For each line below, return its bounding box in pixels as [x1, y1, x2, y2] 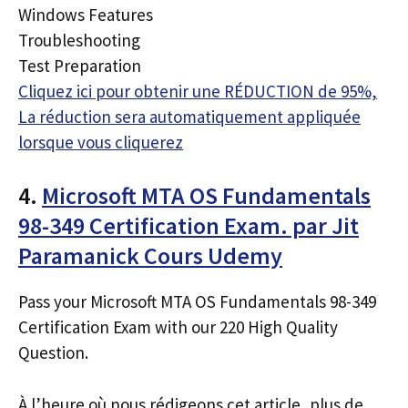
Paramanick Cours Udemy [18, 240, 282, 270]
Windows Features [18, 3, 153, 25]
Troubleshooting [18, 28, 140, 51]
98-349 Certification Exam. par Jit [18, 210, 359, 240]
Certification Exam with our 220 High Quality [18, 316, 338, 338]
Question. [18, 342, 88, 363]
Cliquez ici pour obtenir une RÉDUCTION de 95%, [18, 79, 377, 102]
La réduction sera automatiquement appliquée [18, 105, 361, 127]
